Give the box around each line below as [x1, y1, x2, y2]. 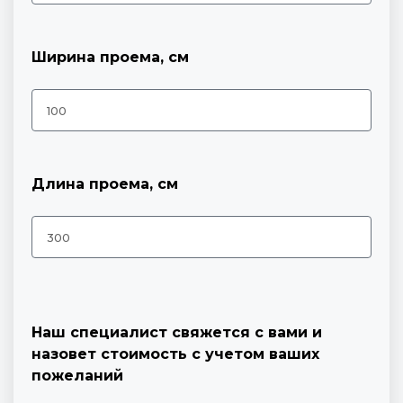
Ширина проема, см [31, 49, 189, 67]
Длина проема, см [31, 175, 178, 193]
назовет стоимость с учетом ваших [31, 345, 319, 363]
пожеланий [31, 367, 123, 385]
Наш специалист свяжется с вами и [31, 324, 322, 342]
